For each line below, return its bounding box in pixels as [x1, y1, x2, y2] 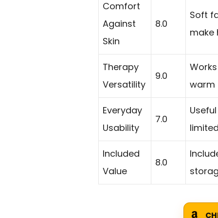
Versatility [103, 78, 145, 91]
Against [103, 17, 136, 30]
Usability [103, 121, 139, 134]
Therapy [103, 60, 139, 73]
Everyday [103, 104, 142, 116]
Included [103, 147, 140, 160]
